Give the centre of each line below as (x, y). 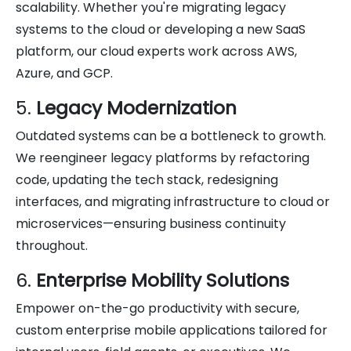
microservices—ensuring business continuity (151, 223)
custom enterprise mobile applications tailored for (172, 330)
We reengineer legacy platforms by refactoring (163, 157)
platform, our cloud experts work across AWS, (156, 51)
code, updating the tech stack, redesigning (147, 179)
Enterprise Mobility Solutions (163, 280)
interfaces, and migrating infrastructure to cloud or (173, 201)
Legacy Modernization (136, 107)
